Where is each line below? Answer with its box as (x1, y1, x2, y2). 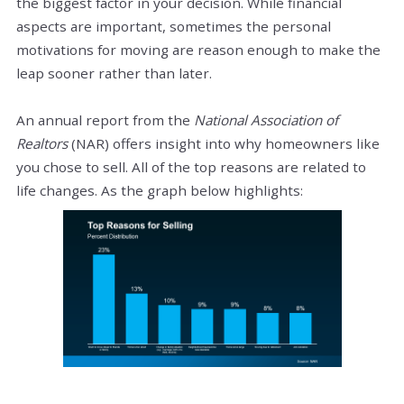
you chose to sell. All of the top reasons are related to (16, 157, 366, 176)
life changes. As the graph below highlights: (16, 180, 303, 199)
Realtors (16, 133, 68, 152)
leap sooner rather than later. (16, 63, 212, 82)
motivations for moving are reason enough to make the (16, 40, 381, 59)
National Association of (194, 110, 338, 129)
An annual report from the (16, 110, 194, 129)
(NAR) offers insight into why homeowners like (68, 133, 380, 152)
